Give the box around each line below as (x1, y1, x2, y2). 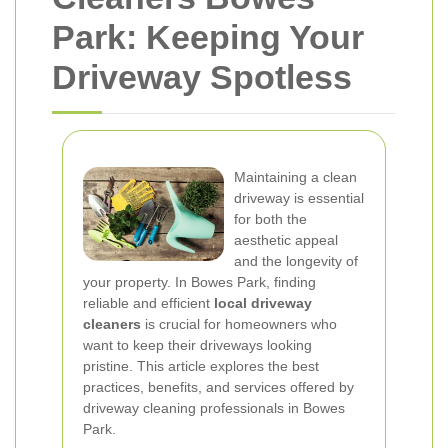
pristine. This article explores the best (83, 358, 319, 374)
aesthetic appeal (234, 232, 338, 248)
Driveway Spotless (52, 58, 352, 96)
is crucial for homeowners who (141, 316, 337, 332)
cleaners (83, 316, 141, 332)
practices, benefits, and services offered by (83, 379, 354, 395)
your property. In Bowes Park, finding (83, 274, 316, 290)
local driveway (214, 295, 312, 311)
